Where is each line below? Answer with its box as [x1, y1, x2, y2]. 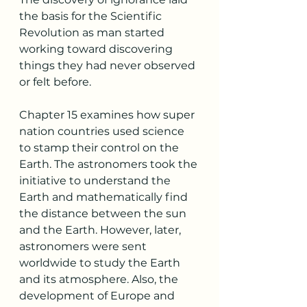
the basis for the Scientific [19, 10, 164, 23]
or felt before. [19, 75, 94, 88]
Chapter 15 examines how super [19, 108, 197, 121]
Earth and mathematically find [19, 191, 191, 204]
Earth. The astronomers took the [19, 158, 200, 171]
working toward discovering [19, 42, 175, 56]
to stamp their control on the [19, 141, 182, 154]
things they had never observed [19, 59, 198, 72]
